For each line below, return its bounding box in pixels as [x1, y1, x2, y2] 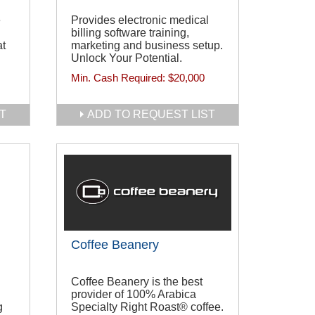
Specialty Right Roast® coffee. [71, 301, 224, 314]
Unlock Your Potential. [71, 52, 182, 65]
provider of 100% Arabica [71, 288, 196, 301]
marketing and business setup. [71, 39, 223, 52]
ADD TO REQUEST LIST [87, 108, 215, 120]
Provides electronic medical [71, 14, 209, 27]
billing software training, [71, 27, 189, 39]
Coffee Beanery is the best [71, 276, 202, 288]
